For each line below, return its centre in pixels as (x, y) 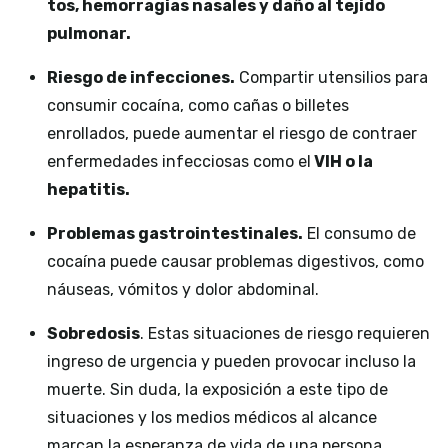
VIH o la (342, 162)
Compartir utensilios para (331, 78)
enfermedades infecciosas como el (179, 162)
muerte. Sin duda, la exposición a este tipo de (217, 390)
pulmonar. (89, 34)
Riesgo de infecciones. (141, 78)
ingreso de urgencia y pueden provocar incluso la (231, 362)
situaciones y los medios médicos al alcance (212, 418)
